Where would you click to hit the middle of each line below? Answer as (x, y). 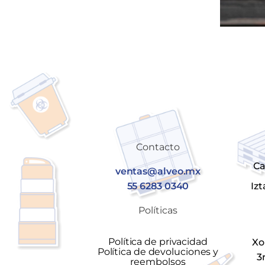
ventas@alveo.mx (158, 171)
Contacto (158, 147)
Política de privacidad (158, 242)
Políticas (158, 210)
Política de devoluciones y (158, 252)
